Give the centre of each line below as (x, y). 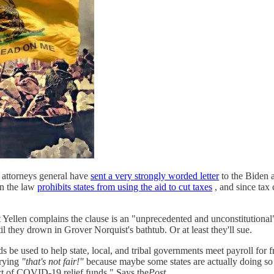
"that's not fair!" (53, 261)
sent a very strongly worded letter (155, 176)
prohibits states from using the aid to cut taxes (125, 187)
